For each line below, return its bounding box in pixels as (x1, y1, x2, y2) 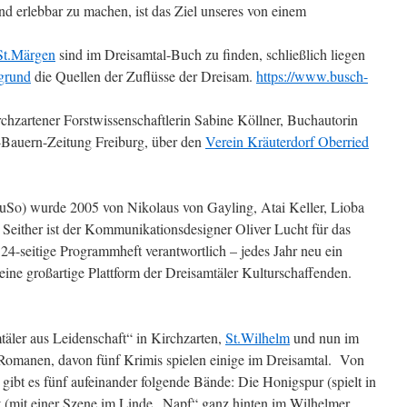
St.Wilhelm (225, 328, 290, 347)
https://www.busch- (256, 66, 368, 85)
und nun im (290, 328, 359, 347)
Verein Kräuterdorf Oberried (205, 132, 369, 151)
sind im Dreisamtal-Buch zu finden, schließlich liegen (55, 45, 365, 64)
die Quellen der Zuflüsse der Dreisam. (31, 66, 256, 85)
